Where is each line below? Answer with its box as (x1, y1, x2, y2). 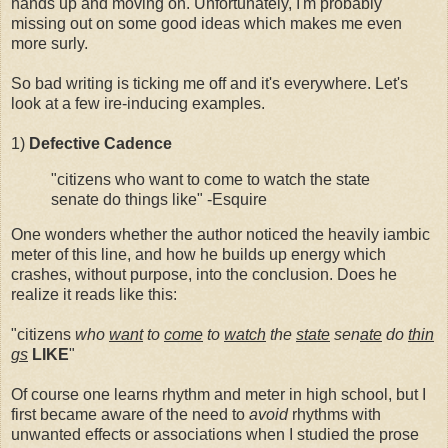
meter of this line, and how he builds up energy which (11, 246, 386, 264)
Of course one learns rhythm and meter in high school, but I (11, 386, 426, 404)
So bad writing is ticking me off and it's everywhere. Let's (11, 74, 408, 92)
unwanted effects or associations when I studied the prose (11, 426, 419, 444)
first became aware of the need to (11, 406, 249, 424)
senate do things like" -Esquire (51, 190, 267, 208)
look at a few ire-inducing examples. (11, 94, 265, 112)
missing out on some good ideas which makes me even (11, 14, 402, 32)
